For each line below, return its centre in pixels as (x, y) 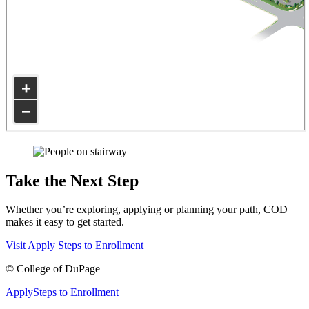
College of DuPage (58, 269)
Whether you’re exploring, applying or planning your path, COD (147, 210)
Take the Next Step (72, 180)
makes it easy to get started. (65, 222)
